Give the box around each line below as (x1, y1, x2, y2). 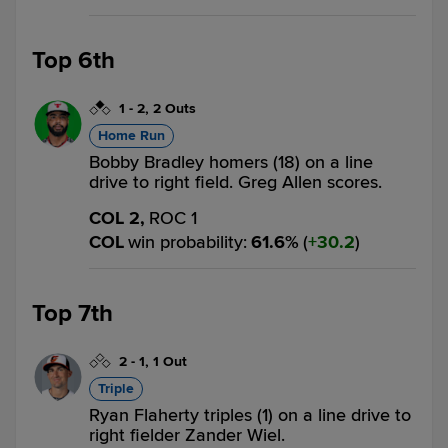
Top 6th (32, 46, 115, 75)
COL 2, (89, 207, 145, 229)
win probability (128, 231, 243, 253)
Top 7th (32, 299, 113, 328)
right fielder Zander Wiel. (89, 424, 285, 446)
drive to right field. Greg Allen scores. (89, 171, 382, 193)
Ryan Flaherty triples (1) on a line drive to (89, 404, 411, 426)
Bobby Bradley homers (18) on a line (89, 151, 373, 173)
